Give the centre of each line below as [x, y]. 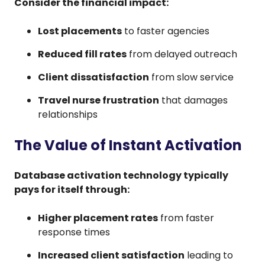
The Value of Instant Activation [128, 145]
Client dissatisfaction [93, 77]
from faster [186, 218]
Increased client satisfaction [111, 255]
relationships [68, 114]
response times [74, 232]
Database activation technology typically [121, 175]
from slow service [191, 77]
